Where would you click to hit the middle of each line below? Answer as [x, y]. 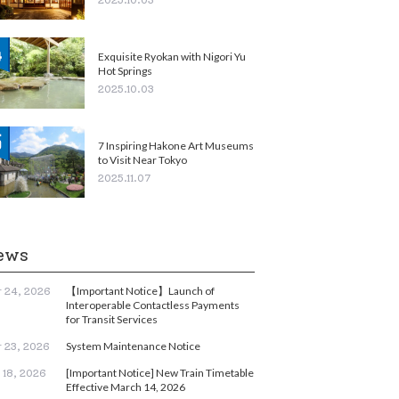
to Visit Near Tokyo [142, 159]
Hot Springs [125, 70]
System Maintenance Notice [133, 346]
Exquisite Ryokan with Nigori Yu [172, 56]
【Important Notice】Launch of [140, 290]
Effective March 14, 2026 [126, 387]
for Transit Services [112, 319]
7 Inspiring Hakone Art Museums [176, 145]
